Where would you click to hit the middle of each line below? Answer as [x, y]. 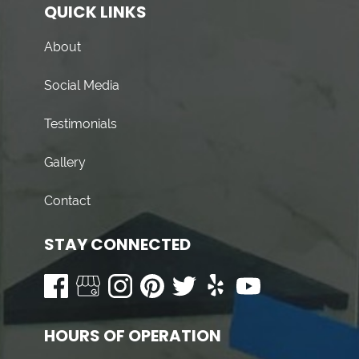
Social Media [82, 85]
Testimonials [81, 124]
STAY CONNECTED [117, 244]
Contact [67, 201]
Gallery [65, 162]
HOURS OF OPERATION [133, 336]
